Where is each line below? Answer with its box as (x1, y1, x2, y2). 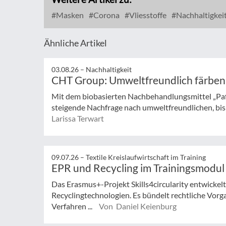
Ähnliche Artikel (44, 37, 107, 48)
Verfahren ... (51, 201, 94, 211)
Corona (92, 10, 120, 20)
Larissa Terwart (51, 114, 104, 123)
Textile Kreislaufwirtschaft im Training (86, 152, 206, 161)
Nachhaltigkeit (86, 65, 132, 74)
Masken (54, 10, 84, 20)
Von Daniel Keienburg (99, 201, 177, 211)
